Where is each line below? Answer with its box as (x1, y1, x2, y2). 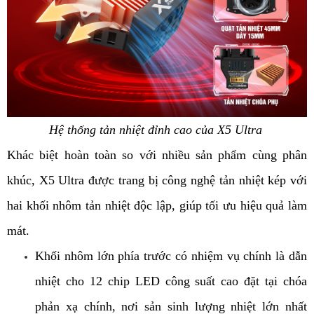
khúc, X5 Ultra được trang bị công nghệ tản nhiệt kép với (7, 173, 307, 188)
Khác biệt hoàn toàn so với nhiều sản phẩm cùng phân (7, 148, 307, 163)
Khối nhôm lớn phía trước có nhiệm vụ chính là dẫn (35, 249, 307, 264)
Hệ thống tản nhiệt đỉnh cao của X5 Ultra (48, 123, 266, 137)
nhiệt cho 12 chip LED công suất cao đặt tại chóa (35, 274, 307, 289)
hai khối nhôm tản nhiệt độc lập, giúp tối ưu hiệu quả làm (7, 198, 307, 213)
